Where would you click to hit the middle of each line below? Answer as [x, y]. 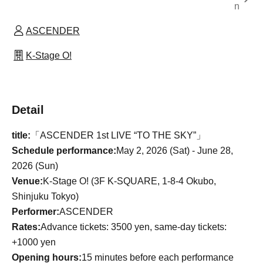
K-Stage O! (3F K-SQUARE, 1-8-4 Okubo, [129, 181]
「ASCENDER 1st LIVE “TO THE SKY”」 [118, 135]
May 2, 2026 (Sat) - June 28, [175, 150]
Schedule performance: [64, 150]
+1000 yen [34, 242]
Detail [28, 109]
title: [21, 135]
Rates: [26, 227]
